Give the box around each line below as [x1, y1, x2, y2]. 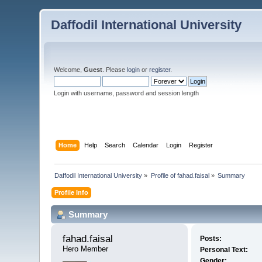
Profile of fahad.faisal [150, 171, 209, 179]
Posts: [199, 235, 222, 243]
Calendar [132, 141, 158, 149]
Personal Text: [199, 246, 248, 254]
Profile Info [54, 188, 89, 196]
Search [104, 141, 125, 149]
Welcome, [54, 66, 84, 73]
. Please [102, 66, 127, 73]
